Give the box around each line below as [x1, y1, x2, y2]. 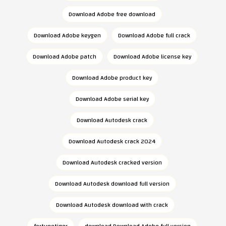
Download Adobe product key [72, 72, 152, 83]
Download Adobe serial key [75, 93, 149, 104]
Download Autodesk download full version [54, 178, 169, 189]
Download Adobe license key [114, 51, 191, 62]
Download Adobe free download [69, 9, 155, 20]
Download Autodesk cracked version [62, 157, 162, 168]
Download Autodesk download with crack [56, 199, 168, 210]
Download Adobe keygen [34, 30, 101, 41]
